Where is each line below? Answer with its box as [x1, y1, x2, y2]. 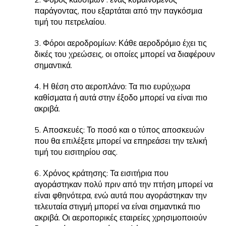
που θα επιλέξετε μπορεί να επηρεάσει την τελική [34, 136, 207, 147]
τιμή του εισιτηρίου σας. [34, 147, 118, 158]
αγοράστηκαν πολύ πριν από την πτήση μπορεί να [34, 179, 213, 190]
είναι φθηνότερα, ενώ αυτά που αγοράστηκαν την [34, 190, 207, 201]
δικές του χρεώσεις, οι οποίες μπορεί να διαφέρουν [34, 49, 215, 60]
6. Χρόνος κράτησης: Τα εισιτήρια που [34, 168, 168, 179]
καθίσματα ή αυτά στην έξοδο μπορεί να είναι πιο [34, 92, 207, 103]
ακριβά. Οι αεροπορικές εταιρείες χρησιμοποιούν [34, 212, 207, 223]
